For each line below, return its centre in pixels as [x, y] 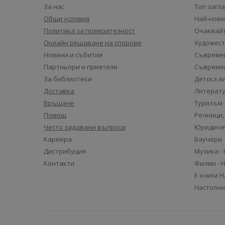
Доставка [59, 91]
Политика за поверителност [89, 31]
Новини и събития [73, 55]
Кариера [58, 139]
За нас [54, 7]
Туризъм [208, 103]
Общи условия [67, 19]
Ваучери [208, 139]
